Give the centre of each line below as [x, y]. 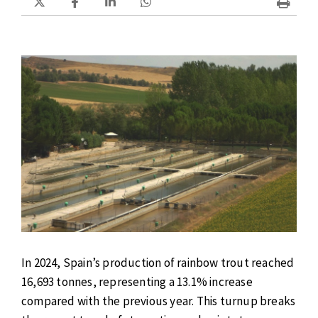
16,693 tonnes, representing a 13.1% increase [137, 282]
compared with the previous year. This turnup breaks [159, 301]
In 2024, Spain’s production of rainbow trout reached [158, 263]
